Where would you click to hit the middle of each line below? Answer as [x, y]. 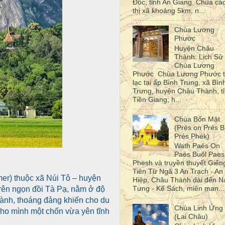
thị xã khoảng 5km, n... [169, 11]
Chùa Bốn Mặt [197, 119]
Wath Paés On [197, 146]
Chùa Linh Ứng [198, 208]
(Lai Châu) [191, 216]
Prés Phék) [192, 136]
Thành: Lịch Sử [198, 57]
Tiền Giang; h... [157, 100]
